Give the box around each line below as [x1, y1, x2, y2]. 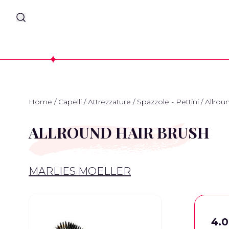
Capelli [58, 97, 82, 106]
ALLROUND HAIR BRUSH [29, 122, 210, 143]
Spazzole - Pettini [137, 97, 199, 106]
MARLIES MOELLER [29, 165, 131, 177]
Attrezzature [88, 97, 131, 106]
